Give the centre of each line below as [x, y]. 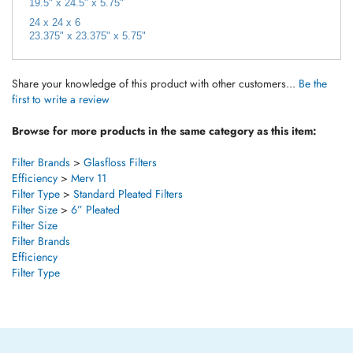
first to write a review [61, 85]
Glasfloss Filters [120, 148]
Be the [313, 69]
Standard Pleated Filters [128, 179]
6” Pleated [95, 195]
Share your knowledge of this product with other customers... [155, 69]
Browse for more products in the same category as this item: [164, 116]
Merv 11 [89, 163]
